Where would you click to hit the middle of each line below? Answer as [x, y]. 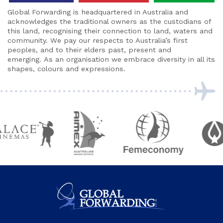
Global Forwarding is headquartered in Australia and [98, 12]
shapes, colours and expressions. [66, 69]
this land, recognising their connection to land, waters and [110, 31]
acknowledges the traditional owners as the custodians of [109, 22]
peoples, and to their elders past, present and [89, 50]
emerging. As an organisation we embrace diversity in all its [111, 59]
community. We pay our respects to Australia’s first [98, 41]
